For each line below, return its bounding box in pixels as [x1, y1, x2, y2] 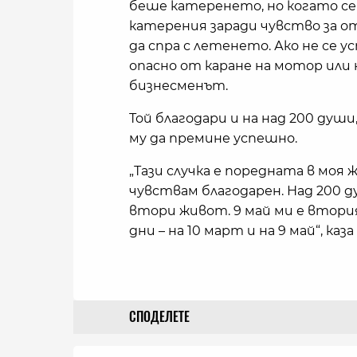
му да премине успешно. [129, 131, 297, 147]
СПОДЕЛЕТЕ [129, 308, 190, 326]
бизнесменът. [129, 78, 228, 94]
